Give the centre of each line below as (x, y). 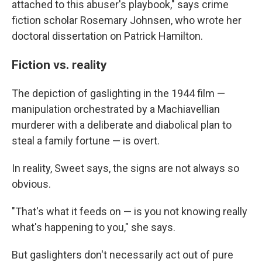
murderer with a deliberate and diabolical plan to (122, 125)
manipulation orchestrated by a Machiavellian (116, 109)
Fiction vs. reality (59, 65)
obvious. (31, 184)
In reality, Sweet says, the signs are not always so (125, 168)
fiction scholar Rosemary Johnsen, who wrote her (127, 20)
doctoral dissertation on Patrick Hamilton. (107, 36)
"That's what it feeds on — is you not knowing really (130, 211)
